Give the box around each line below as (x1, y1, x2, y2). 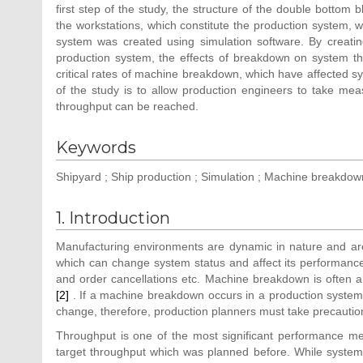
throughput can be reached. (56, 100, 199, 113)
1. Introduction (56, 207, 170, 228)
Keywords (56, 138, 136, 158)
